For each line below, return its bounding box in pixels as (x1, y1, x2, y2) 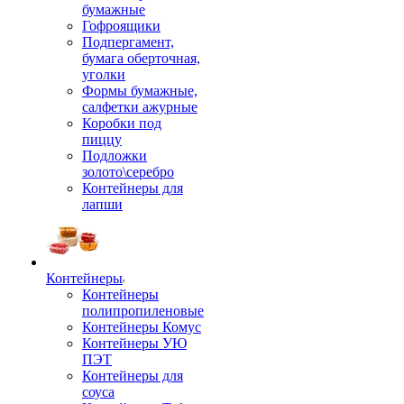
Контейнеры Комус (82, 319, 201, 335)
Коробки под (82, 115, 161, 131)
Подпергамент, (82, 34, 174, 50)
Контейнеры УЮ (82, 335, 187, 351)
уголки (82, 67, 125, 82)
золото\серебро (82, 164, 174, 179)
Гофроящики (82, 18, 161, 33)
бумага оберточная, (82, 50, 200, 66)
